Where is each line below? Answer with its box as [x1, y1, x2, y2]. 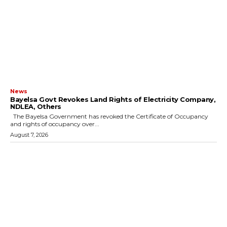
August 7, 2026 [10, 131, 48, 139]
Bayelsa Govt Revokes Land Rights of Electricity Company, [10, 95, 215, 104]
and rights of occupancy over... [10, 120, 99, 128]
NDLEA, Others [10, 102, 61, 111]
